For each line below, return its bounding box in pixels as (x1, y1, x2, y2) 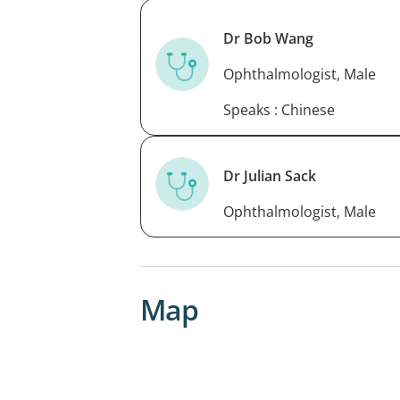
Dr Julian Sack (223, 165, 316, 186)
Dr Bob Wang (223, 28, 313, 48)
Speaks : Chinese (223, 99, 335, 120)
